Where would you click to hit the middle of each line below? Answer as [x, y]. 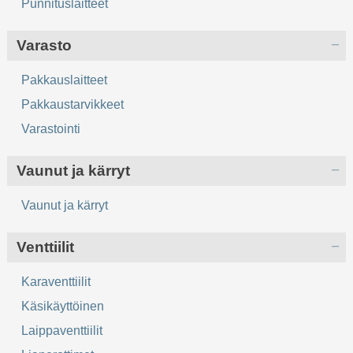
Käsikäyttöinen [63, 306]
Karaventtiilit [56, 281]
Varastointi [51, 128]
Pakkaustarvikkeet [73, 104]
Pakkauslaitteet [65, 80]
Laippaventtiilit [62, 330]
